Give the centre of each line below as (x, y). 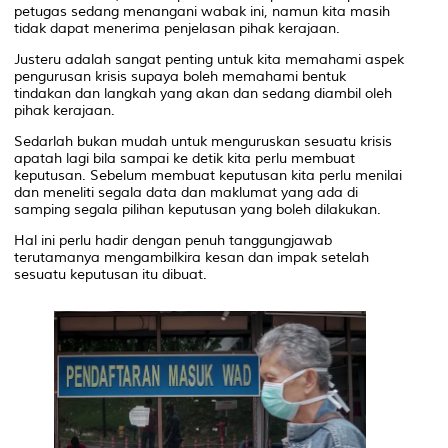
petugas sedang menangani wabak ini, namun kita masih (202, 11)
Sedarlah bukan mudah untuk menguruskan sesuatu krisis (203, 141)
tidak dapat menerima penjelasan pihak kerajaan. (177, 28)
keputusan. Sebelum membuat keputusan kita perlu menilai (208, 175)
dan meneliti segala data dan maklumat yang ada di (186, 192)
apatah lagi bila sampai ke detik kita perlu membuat (184, 158)
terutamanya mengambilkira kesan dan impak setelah (191, 257)
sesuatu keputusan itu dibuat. (110, 274)
